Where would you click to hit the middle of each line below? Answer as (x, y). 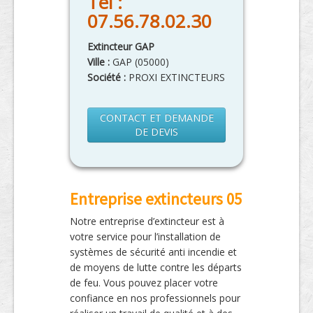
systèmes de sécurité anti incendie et (153, 252)
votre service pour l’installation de (145, 236)
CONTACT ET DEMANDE (156, 117)
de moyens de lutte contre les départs (156, 267)
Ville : (100, 61)
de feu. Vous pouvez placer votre (144, 282)
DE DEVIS (156, 131)
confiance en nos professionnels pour (155, 298)
